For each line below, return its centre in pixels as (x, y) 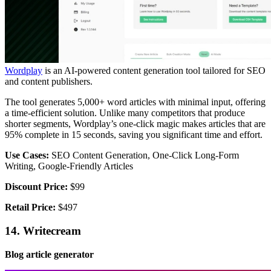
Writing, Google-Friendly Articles (69, 166)
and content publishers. (49, 82)
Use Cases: (28, 155)
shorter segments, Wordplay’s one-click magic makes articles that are (135, 124)
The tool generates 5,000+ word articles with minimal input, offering (135, 102)
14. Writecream (43, 231)
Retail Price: (30, 207)
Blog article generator (49, 254)
